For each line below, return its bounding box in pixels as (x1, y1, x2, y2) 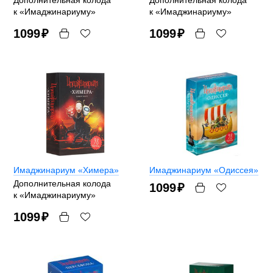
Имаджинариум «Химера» (13, 165, 119, 175)
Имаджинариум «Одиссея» (149, 165, 258, 175)
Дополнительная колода (13, 178, 111, 188)
